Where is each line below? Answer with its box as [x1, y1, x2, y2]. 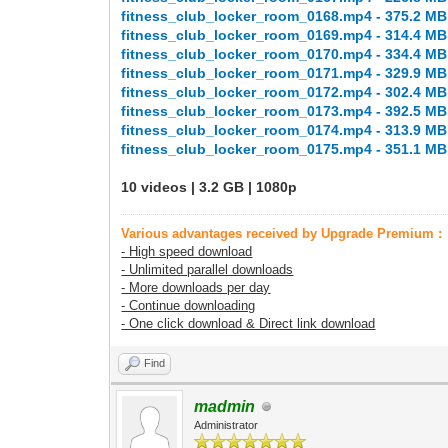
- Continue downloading [121, 298, 256, 313]
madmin [194, 398, 256, 415]
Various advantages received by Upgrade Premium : [121, 226, 443, 241]
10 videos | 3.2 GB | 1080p [121, 179, 298, 195]
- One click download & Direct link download [121, 316, 376, 331]
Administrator [194, 419, 259, 431]
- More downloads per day [121, 280, 271, 295]
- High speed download [121, 244, 253, 259]
